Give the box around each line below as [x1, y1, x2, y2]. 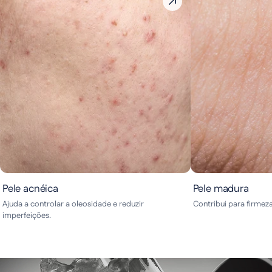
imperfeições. [2, 210, 51, 222]
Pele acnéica [2, 182, 58, 197]
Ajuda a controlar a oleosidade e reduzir [2, 199, 144, 211]
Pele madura [192, 182, 249, 197]
